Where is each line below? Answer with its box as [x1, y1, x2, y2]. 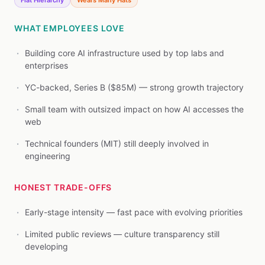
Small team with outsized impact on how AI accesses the [25, 104, 244, 114]
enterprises [25, 60, 68, 70]
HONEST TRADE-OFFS [14, 182, 112, 192]
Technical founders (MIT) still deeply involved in [25, 138, 209, 148]
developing [25, 241, 68, 251]
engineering [25, 151, 70, 161]
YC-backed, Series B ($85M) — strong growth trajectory [25, 82, 244, 92]
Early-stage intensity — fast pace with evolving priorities [25, 207, 243, 217]
